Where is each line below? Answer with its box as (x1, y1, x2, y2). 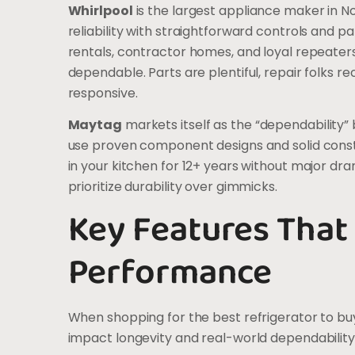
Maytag (67, 116, 122, 135)
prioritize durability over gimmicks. (67, 177, 277, 197)
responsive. (67, 83, 138, 102)
